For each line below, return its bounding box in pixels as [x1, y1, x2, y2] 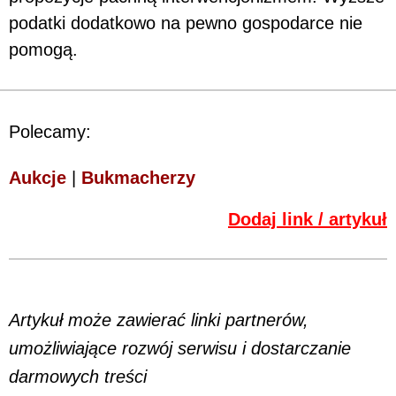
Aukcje [9, 168, 66, 188]
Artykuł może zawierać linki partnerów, [9, 310, 308, 331]
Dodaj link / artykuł [228, 209, 387, 230]
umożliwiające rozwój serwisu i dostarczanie [9, 339, 351, 359]
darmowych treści [9, 367, 147, 387]
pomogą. [9, 40, 78, 60]
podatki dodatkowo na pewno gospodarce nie [9, 13, 362, 34]
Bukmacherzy [81, 168, 195, 188]
